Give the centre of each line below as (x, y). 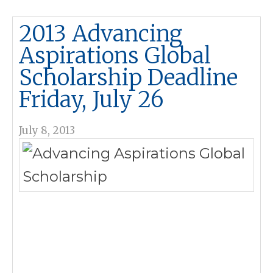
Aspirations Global (115, 56)
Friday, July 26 (91, 100)
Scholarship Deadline (128, 78)
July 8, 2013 (47, 130)
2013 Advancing (101, 34)
